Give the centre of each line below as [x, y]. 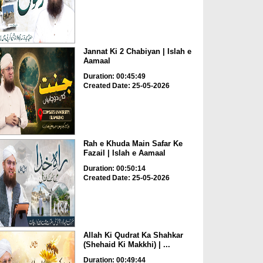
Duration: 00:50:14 [114, 168]
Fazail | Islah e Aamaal [124, 153]
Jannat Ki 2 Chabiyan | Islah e [137, 52]
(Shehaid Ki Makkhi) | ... [127, 245]
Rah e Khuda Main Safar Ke [133, 143]
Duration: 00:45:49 [114, 77]
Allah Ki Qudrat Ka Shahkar [133, 235]
